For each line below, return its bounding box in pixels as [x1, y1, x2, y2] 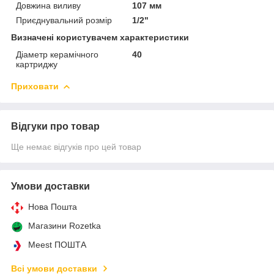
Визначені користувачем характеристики [11, 32, 189, 42]
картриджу [16, 59, 57, 69]
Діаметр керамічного [16, 49, 98, 59]
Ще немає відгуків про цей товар [11, 141, 141, 152]
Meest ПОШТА [28, 239, 86, 250]
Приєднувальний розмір [16, 15, 112, 25]
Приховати [11, 81, 59, 91]
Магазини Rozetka [28, 220, 101, 231]
